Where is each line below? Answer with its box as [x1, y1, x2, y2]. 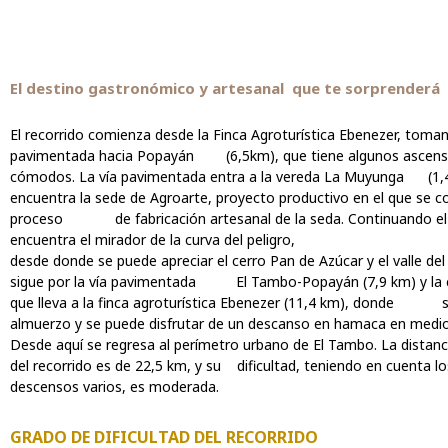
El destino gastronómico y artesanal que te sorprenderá [10, 78, 440, 98]
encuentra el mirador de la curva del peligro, [10, 230, 295, 250]
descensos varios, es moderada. [10, 377, 219, 397]
